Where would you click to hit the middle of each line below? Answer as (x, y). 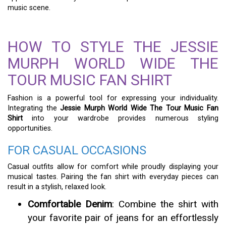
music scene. (29, 8)
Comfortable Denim (70, 204)
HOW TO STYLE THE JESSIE (113, 47)
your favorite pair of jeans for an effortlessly (123, 218)
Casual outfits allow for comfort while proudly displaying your (113, 167)
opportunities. (30, 128)
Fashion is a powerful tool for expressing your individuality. (113, 98)
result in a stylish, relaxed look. (57, 187)
